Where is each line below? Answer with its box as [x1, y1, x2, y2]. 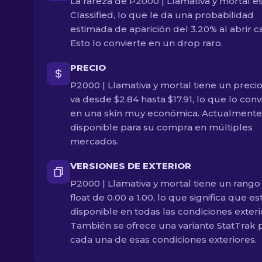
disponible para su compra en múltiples [70, 122, 253, 133]
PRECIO [70, 62, 106, 73]
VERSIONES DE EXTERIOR [70, 160, 191, 171]
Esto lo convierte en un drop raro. [70, 37, 223, 49]
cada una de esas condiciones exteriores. [70, 234, 257, 245]
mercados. [70, 136, 119, 147]
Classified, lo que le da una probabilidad [70, 9, 254, 20]
